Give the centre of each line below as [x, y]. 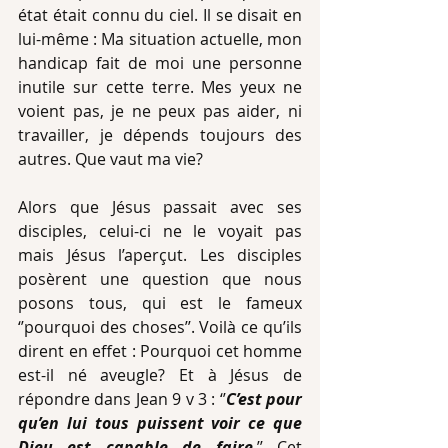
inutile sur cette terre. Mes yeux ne [160, 87]
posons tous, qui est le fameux [160, 303]
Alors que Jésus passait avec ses [160, 207]
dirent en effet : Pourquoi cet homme [160, 351]
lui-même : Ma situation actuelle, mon [160, 39]
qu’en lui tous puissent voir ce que [160, 423]
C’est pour [263, 399]
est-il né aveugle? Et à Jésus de [160, 375]
